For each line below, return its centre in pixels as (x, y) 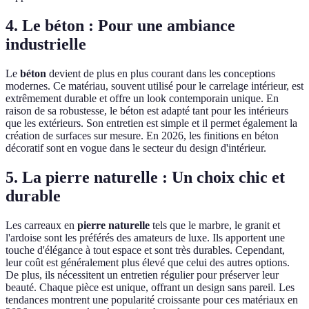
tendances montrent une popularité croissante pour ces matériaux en (152, 300)
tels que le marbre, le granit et (215, 226)
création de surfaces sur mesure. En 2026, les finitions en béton (142, 136)
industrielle (46, 44)
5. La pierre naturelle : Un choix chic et (145, 178)
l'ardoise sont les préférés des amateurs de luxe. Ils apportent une (145, 238)
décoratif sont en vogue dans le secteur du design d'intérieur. (136, 148)
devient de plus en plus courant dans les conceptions (161, 74)
